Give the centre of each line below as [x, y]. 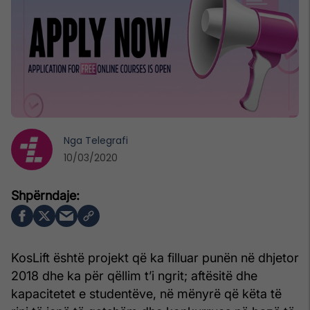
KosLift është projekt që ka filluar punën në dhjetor [155, 257]
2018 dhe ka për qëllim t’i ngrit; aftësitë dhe [134, 275]
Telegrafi [107, 140]
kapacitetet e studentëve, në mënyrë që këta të [146, 293]
